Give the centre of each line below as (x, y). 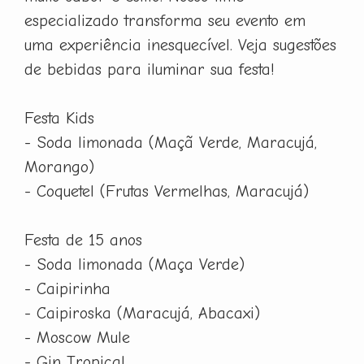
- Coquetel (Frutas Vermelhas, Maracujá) (167, 191)
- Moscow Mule (77, 337)
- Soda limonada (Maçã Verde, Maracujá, (171, 142)
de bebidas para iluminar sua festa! (149, 69)
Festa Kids (59, 118)
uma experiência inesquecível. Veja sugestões (180, 45)
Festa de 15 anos (83, 240)
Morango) (59, 167)
